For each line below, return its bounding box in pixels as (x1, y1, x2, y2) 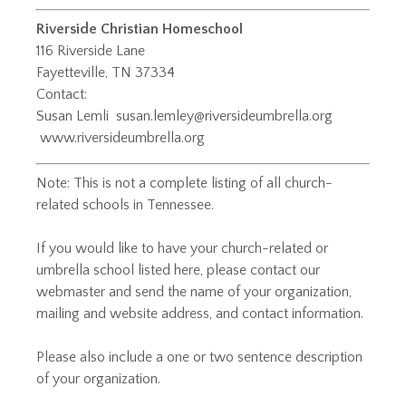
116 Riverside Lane (36, 43, 145, 60)
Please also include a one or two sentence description (36, 349, 362, 366)
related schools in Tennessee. (36, 197, 214, 214)
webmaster (36, 284, 105, 301)
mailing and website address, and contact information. (36, 305, 363, 323)
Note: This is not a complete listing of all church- (36, 175, 333, 192)
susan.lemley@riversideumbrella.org (116, 108, 333, 125)
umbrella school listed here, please (36, 262, 250, 279)
